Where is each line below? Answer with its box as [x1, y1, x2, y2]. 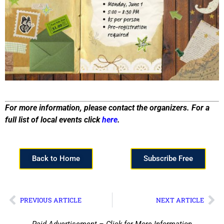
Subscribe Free [143, 154, 193, 163]
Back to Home [32, 154, 80, 163]
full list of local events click [5, 114, 102, 124]
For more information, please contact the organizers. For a [5, 102, 209, 112]
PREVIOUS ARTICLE [20, 195, 81, 204]
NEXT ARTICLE [156, 195, 204, 204]
